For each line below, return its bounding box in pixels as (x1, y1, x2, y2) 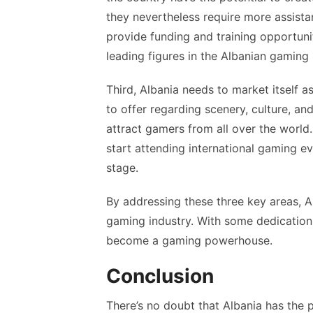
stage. (106, 161, 138, 175)
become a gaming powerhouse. (106, 233, 272, 247)
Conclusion (106, 264, 214, 288)
